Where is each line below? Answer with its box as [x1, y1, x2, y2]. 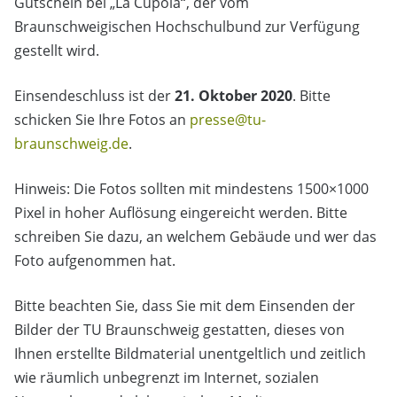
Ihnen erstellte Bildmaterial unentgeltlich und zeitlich [14, 344, 366, 364]
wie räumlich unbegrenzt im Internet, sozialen [14, 368, 319, 388]
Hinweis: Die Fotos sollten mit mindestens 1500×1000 [14, 179, 369, 199]
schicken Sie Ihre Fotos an [14, 110, 190, 130]
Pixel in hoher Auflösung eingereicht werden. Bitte [14, 203, 347, 223]
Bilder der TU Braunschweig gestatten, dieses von [14, 320, 345, 340]
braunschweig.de [14, 134, 128, 154]
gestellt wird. [14, 41, 99, 61]
